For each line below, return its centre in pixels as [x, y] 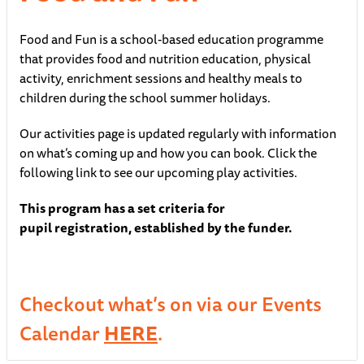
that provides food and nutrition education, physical [165, 59]
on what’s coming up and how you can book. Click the [168, 153]
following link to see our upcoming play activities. [158, 173]
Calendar [62, 334]
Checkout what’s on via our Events [171, 304]
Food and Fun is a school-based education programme [171, 39]
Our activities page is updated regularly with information [178, 134]
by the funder [247, 228]
